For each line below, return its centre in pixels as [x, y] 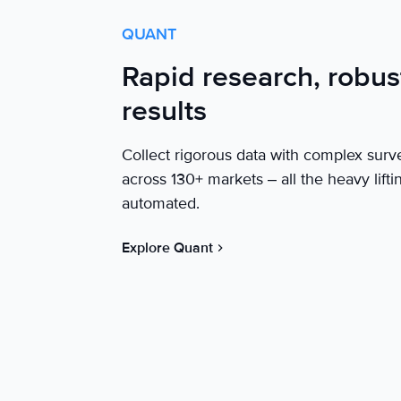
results [164, 112]
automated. [161, 204]
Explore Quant [167, 248]
